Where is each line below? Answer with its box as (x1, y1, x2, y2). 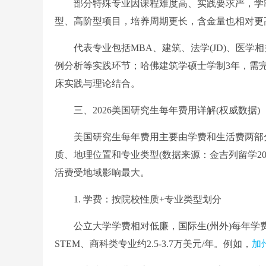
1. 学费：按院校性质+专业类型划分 (55, 194, 221, 205)
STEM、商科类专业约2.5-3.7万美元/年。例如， (55, 239, 252, 249)
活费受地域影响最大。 (55, 167, 150, 178)
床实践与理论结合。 (55, 78, 140, 89)
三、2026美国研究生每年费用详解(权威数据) (55, 105, 260, 116)
